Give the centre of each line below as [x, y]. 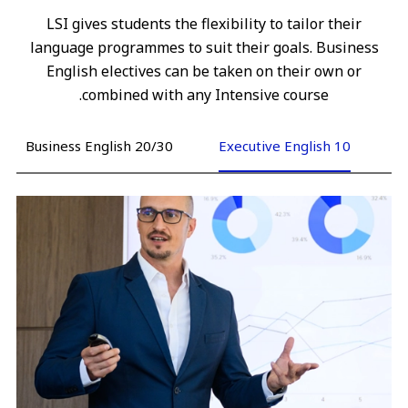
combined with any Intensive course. [205, 95]
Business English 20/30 [100, 146]
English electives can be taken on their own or [204, 71]
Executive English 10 [285, 146]
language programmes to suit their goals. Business [204, 47]
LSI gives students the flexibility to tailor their [204, 24]
